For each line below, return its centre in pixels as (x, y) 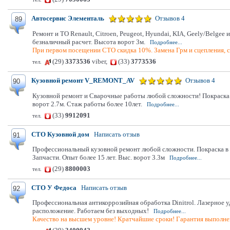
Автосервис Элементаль (68, 18)
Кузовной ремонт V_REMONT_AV (83, 80)
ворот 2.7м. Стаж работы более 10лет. (87, 104)
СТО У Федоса (54, 188)
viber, (100, 61)
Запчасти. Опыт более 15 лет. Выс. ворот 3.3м (99, 157)
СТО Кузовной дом (60, 134)
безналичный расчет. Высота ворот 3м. (89, 42)
